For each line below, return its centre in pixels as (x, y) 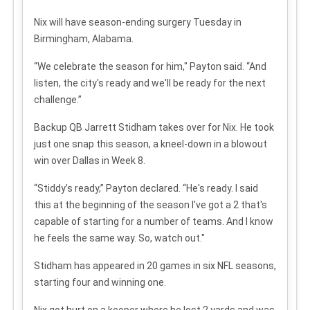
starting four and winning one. (100, 282)
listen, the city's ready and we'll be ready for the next (150, 83)
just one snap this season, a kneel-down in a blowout (151, 144)
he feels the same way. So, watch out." (119, 238)
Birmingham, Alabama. (84, 38)
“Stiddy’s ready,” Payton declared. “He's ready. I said (146, 188)
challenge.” (58, 99)
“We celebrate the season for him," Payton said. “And (150, 66)
